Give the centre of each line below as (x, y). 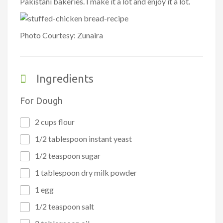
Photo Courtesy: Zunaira (61, 35)
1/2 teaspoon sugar (68, 156)
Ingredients (65, 79)
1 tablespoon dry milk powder (86, 173)
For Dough (41, 101)
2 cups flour (55, 122)
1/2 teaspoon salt (64, 207)
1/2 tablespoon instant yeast (83, 139)
